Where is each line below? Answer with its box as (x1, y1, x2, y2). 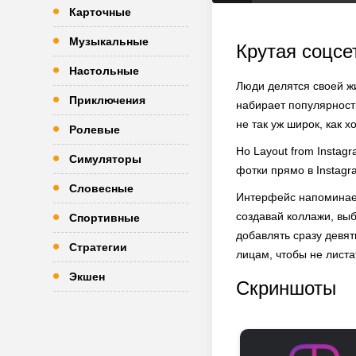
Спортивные (69, 211, 140, 224)
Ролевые (69, 123, 120, 136)
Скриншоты (236, 277, 336, 299)
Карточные (69, 6, 131, 18)
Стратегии (69, 241, 127, 253)
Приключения (69, 94, 145, 106)
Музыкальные (69, 35, 149, 48)
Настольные (69, 64, 139, 77)
